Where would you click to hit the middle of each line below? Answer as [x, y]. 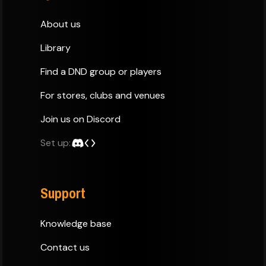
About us [61, 24]
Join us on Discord [80, 119]
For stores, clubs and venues [103, 95]
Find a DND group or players [101, 71]
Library [56, 47]
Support [63, 193]
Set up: [56, 142]
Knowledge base [76, 223]
